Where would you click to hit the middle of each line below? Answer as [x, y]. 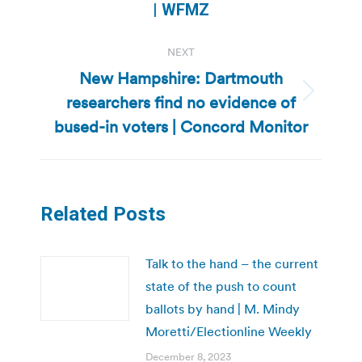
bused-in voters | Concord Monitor [181, 126]
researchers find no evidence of [181, 102]
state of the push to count [221, 286]
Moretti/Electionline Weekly [229, 331]
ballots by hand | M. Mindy [223, 308]
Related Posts [103, 214]
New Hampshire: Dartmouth [181, 78]
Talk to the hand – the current [232, 263]
